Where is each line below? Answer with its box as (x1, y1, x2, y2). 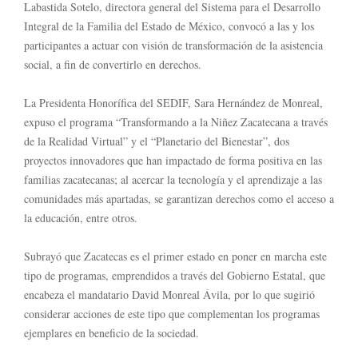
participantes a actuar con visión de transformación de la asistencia (24, 37, 323, 53)
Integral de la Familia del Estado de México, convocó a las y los (24, 18, 314, 34)
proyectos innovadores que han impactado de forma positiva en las (24, 152, 322, 168)
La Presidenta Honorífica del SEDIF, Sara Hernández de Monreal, (24, 94, 323, 110)
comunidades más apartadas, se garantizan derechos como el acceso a (24, 190, 334, 206)
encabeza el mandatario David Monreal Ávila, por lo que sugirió (24, 286, 315, 302)
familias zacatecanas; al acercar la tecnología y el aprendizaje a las (24, 171, 322, 187)
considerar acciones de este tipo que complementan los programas (24, 305, 320, 321)
